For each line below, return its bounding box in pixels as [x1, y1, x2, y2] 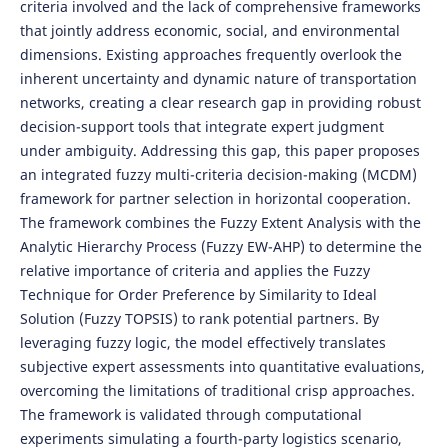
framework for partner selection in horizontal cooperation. [19, 189, 411, 208]
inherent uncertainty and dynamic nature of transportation [19, 69, 417, 88]
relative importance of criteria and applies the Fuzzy [19, 261, 370, 280]
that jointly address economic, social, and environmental [19, 21, 400, 40]
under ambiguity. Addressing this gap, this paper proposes [19, 141, 420, 160]
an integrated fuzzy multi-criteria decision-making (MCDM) [19, 165, 417, 184]
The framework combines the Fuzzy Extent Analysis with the [19, 213, 421, 232]
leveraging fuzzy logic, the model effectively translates [19, 333, 386, 352]
